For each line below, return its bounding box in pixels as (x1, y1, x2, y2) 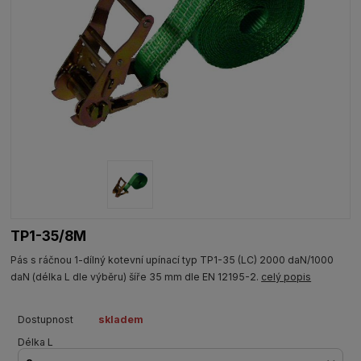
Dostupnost (17, 313, 73, 326)
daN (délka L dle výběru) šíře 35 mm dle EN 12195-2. (10, 271, 262, 284)
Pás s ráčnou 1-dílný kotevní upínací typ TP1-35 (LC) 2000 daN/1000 (10, 254, 334, 267)
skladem (98, 313, 143, 326)
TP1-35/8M (10, 226, 87, 244)
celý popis (261, 271, 312, 284)
